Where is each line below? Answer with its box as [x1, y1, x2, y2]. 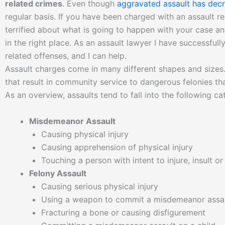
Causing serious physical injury [41, 181, 158, 191]
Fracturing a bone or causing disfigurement [41, 207, 205, 217]
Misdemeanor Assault [29, 116, 116, 126]
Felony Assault [29, 168, 86, 178]
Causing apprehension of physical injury [41, 142, 193, 152]
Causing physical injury [41, 129, 129, 139]
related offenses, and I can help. [5, 51, 127, 61]
